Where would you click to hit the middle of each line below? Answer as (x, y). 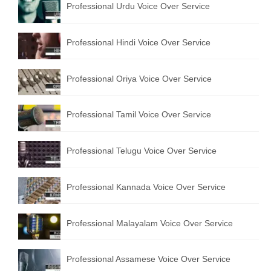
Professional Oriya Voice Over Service (139, 78)
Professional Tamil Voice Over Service (139, 115)
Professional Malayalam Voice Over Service (150, 223)
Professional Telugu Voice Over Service (142, 151)
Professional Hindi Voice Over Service (139, 42)
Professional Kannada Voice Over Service (146, 187)
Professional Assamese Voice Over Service (149, 259)
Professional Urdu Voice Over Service (138, 6)
